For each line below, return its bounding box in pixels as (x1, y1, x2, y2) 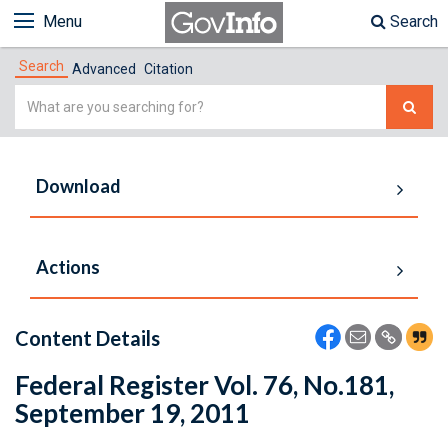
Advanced (72, 61, 136, 77)
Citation (144, 61, 193, 77)
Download (36, 175, 121, 197)
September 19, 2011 (15, 397, 250, 429)
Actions (36, 256, 100, 278)
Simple (14, 87, 65, 106)
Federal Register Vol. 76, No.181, (15, 369, 394, 401)
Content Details (15, 326, 160, 350)
